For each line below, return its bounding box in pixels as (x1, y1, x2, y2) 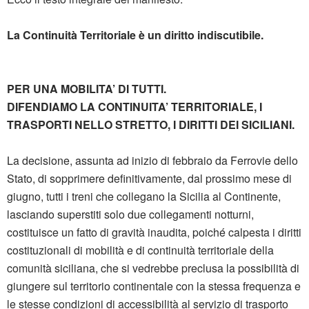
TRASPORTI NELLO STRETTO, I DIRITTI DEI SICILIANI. (7, 117, 295, 133)
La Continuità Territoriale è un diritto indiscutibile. (7, 27, 263, 43)
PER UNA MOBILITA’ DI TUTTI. (7, 81, 166, 97)
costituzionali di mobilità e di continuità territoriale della (7, 242, 274, 259)
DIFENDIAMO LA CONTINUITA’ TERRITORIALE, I (7, 99, 262, 115)
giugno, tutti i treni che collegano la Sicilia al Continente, (7, 188, 281, 205)
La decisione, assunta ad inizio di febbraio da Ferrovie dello (7, 152, 298, 169)
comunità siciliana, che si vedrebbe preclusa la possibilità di (7, 260, 299, 277)
